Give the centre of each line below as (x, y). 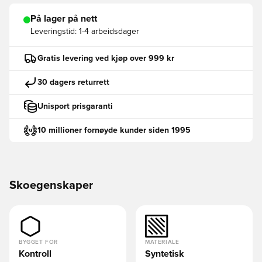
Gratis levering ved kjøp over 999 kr (106, 58)
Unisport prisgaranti (75, 106)
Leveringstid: (54, 32)
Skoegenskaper (51, 185)
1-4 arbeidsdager (109, 32)
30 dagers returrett (73, 82)
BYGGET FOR (38, 242)
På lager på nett (64, 19)
